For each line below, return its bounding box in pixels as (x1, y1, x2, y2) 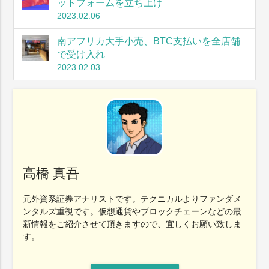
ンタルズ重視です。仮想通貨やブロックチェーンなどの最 (23, 207, 242, 217)
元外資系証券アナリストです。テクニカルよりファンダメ (23, 194, 242, 204)
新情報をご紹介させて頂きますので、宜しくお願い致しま (23, 219, 242, 229)
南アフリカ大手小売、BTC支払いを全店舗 (57, 36, 241, 47)
